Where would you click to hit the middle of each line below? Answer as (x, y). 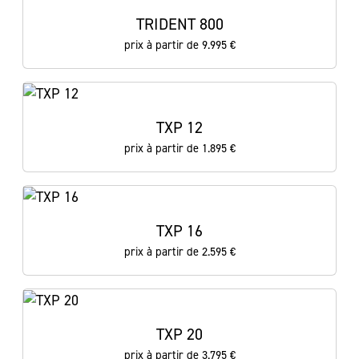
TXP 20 (179, 334)
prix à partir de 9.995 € (179, 45)
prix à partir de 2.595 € (179, 252)
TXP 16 (179, 231)
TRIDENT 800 (179, 24)
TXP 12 (179, 127)
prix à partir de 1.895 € (179, 148)
